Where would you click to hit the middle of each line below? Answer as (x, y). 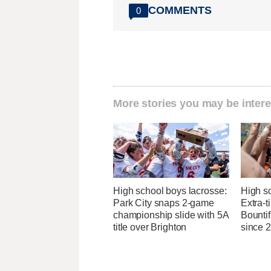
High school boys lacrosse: (170, 191)
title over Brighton (150, 227)
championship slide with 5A (171, 215)
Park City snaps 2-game (164, 203)
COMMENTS (180, 10)
